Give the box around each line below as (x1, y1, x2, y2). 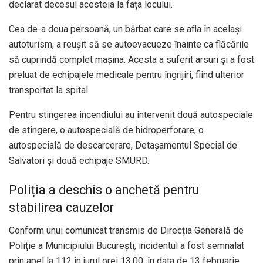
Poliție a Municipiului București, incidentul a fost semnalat (9, 240, 244, 251)
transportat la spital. (9, 85, 90, 96)
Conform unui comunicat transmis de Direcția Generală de (9, 224, 244, 236)
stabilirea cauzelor (9, 200, 114, 215)
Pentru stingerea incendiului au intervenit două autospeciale (9, 109, 253, 121)
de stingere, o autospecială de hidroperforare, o (9, 124, 204, 136)
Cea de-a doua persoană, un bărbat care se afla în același (9, 23, 242, 35)
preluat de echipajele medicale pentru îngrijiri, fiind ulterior (9, 69, 244, 81)
